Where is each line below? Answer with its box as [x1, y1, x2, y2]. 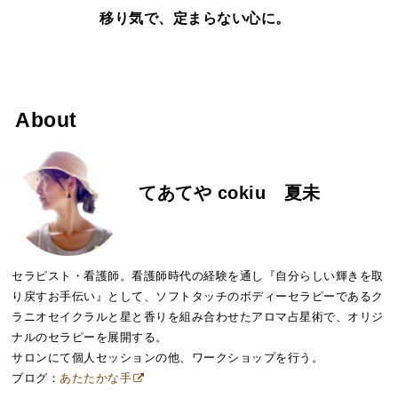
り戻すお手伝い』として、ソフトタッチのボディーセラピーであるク [12, 290, 384, 304]
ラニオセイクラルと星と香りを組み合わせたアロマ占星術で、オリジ [12, 310, 384, 324]
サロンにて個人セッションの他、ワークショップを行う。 [12, 351, 324, 365]
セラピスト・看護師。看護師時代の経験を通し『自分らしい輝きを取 [12, 269, 384, 283]
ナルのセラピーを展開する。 [12, 330, 168, 345]
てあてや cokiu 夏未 [139, 182, 321, 203]
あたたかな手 [60, 371, 132, 386]
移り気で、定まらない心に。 [12, 11, 291, 27]
